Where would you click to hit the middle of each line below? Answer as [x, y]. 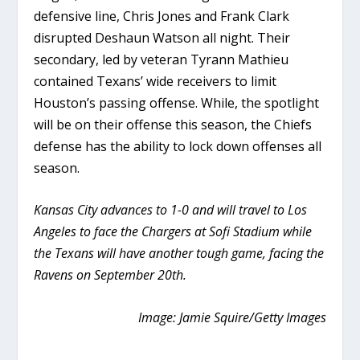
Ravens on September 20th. [110, 275]
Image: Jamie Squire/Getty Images [232, 317]
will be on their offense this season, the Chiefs [173, 124]
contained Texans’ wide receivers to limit [155, 81]
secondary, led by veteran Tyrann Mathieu [162, 59]
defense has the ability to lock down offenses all [178, 146]
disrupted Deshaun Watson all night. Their [162, 37]
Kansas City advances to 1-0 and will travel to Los [171, 210]
